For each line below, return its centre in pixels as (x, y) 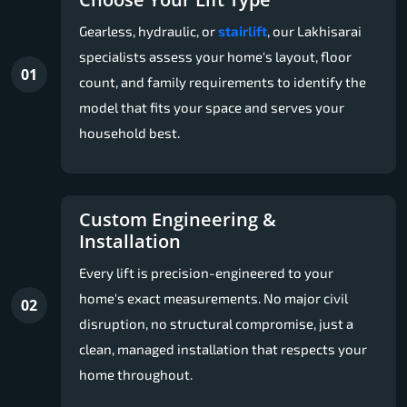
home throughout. (136, 374)
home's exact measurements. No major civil (213, 298)
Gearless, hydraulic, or (149, 30)
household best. (129, 132)
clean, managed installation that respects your (223, 348)
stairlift (243, 30)
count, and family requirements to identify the (223, 81)
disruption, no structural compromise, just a (216, 323)
